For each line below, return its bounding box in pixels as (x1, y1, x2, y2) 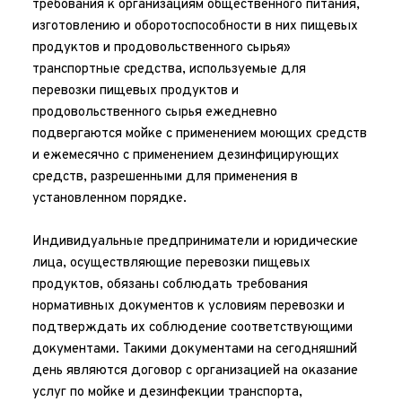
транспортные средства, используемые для (31, 61, 306, 78)
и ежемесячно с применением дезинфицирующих (31, 147, 339, 164)
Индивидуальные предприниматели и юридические (31, 233, 358, 250)
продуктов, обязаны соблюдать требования (31, 276, 308, 293)
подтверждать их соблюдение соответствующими (31, 319, 353, 336)
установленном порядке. (31, 190, 187, 207)
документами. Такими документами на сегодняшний (31, 341, 357, 358)
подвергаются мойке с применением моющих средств (31, 126, 367, 143)
